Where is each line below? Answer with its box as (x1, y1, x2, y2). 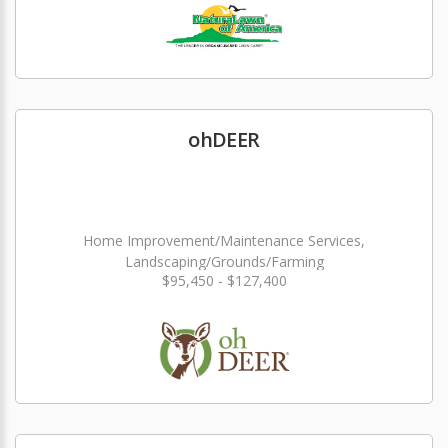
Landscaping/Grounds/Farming (124, 252, 324, 271)
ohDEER (188, 126, 260, 153)
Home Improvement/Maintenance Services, (83, 231, 365, 250)
